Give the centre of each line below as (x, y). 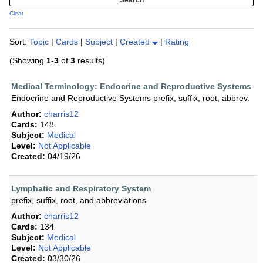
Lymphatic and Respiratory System (81, 189)
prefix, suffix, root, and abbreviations (79, 200)
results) (90, 61)
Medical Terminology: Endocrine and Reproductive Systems (131, 87)
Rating (177, 42)
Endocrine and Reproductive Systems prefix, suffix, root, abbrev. (130, 98)
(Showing (28, 61)
